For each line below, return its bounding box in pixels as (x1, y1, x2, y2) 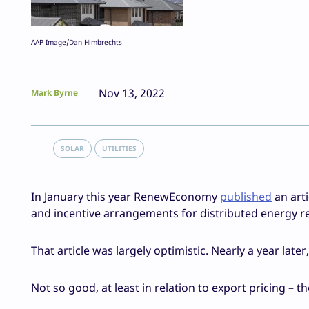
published (220, 189, 272, 205)
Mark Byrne (31, 87, 78, 99)
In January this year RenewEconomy (31, 189, 220, 205)
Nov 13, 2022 (99, 86, 165, 101)
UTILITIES (102, 143, 137, 154)
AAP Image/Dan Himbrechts (31, 37, 122, 48)
